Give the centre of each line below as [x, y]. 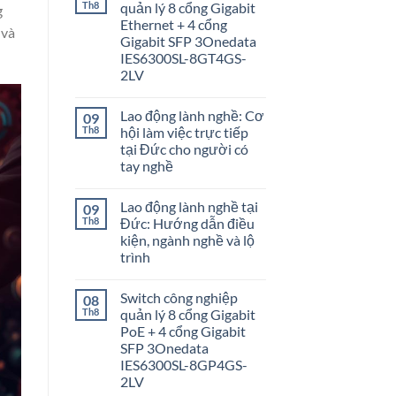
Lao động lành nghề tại [189, 207]
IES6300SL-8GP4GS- [183, 365]
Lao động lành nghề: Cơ [192, 116]
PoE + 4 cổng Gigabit [183, 331]
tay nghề [146, 166]
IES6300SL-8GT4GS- [183, 58]
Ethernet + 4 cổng [173, 25]
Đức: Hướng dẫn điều [187, 224]
